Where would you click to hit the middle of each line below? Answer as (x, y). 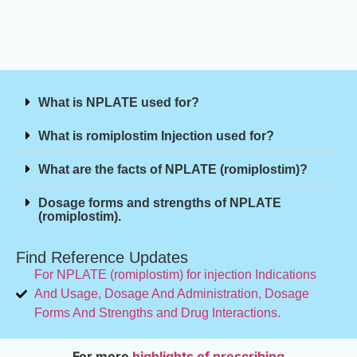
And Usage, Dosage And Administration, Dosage (171, 294)
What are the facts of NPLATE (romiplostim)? (173, 170)
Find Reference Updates (102, 258)
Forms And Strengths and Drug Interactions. (157, 313)
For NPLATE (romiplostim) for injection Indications (175, 275)
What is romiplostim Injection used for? (156, 136)
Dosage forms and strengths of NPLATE (160, 203)
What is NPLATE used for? (119, 103)
